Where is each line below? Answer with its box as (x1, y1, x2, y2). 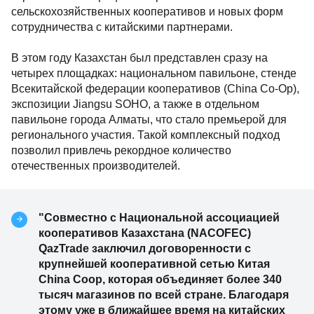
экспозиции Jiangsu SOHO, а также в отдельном (11, 97, 259, 110)
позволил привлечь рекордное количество (11, 144, 231, 156)
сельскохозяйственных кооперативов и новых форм (11, 5, 283, 18)
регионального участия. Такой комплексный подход (11, 128, 280, 141)
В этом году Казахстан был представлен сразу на (11, 51, 268, 64)
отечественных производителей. (11, 159, 180, 172)
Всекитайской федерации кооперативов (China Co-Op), (11, 82, 299, 95)
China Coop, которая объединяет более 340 (39, 273, 282, 285)
